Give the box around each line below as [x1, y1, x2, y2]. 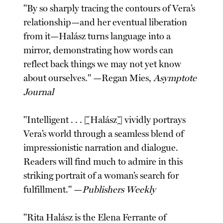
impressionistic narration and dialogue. [23, 142, 179, 154]
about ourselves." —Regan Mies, [23, 73, 154, 84]
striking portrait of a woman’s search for [23, 170, 179, 182]
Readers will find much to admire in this [23, 156, 183, 168]
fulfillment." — [23, 184, 83, 196]
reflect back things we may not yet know [23, 59, 182, 70]
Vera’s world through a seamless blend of [23, 128, 184, 140]
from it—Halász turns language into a [23, 31, 171, 42]
